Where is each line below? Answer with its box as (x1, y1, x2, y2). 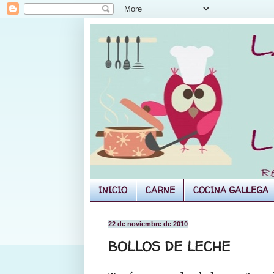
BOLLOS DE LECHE (108, 237, 231, 256)
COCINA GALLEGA (193, 184, 268, 196)
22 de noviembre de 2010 (108, 220, 188, 228)
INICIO (98, 184, 127, 196)
